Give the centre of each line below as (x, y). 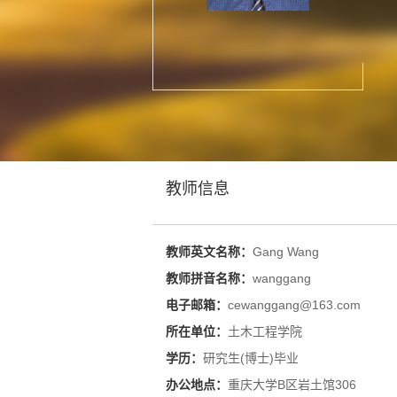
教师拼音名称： (209, 278)
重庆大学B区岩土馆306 (292, 385)
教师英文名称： (209, 252)
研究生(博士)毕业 (251, 358)
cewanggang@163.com (294, 305)
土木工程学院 (265, 331)
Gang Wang (286, 252)
